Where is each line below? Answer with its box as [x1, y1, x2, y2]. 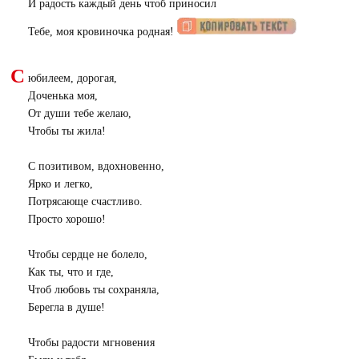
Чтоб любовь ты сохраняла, [27, 283, 159, 296]
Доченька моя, [27, 89, 98, 102]
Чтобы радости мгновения [27, 336, 155, 349]
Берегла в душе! [27, 301, 105, 313]
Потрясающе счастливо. [27, 195, 143, 208]
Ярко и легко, [27, 177, 93, 190]
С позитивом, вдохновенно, [27, 159, 164, 172]
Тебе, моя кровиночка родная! [27, 25, 177, 38]
